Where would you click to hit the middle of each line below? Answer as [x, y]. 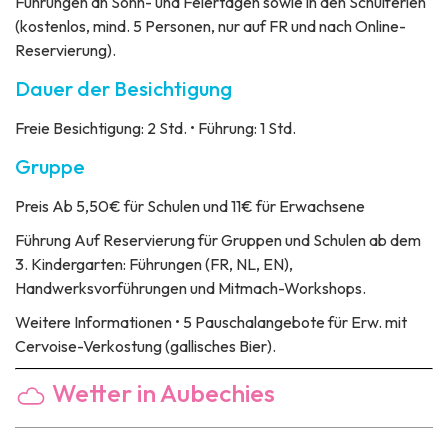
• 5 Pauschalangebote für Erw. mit [289, 322]
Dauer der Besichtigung [123, 89]
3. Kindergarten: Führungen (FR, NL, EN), [154, 264]
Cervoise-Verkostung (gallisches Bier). [145, 346]
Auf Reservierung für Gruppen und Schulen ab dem [246, 240]
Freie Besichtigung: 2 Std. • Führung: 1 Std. [155, 128]
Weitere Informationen [93, 322]
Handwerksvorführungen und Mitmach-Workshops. [190, 288]
